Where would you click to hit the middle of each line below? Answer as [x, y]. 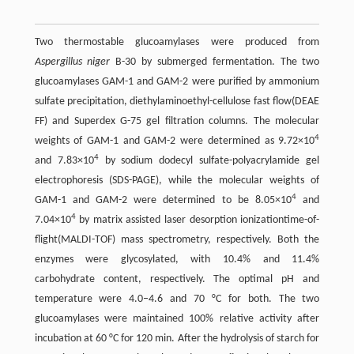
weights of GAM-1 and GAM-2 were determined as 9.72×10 [175, 141]
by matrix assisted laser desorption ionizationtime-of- [198, 220]
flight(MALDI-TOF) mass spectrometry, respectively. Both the [177, 240]
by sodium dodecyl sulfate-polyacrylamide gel [209, 161]
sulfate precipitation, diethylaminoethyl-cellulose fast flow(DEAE [177, 102]
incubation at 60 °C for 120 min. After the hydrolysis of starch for [177, 339]
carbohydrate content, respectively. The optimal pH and [177, 280]
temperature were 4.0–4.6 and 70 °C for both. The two [177, 299]
